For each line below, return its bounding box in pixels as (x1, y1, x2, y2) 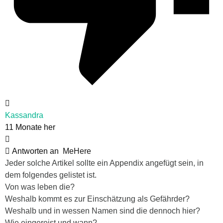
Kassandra (5, 111, 43, 119)
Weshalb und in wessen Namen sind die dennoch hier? (5, 206, 200, 215)
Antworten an (10, 146, 63, 155)
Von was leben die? (5, 182, 75, 191)
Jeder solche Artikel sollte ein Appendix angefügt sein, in (5, 158, 204, 167)
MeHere (63, 146, 91, 155)
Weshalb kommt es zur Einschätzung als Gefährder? (5, 194, 190, 203)
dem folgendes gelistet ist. (5, 170, 97, 179)
